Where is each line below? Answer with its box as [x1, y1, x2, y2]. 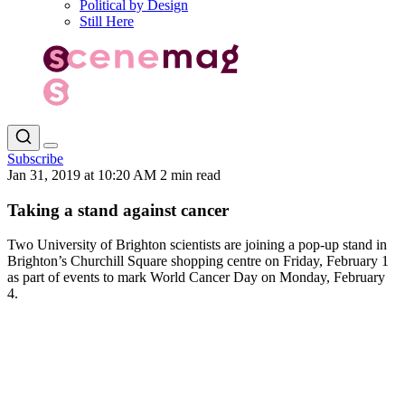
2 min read [160, 166, 221, 183]
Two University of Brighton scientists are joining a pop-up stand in [7, 237, 387, 253]
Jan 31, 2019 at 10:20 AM [7, 166, 160, 183]
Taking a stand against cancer [7, 200, 229, 220]
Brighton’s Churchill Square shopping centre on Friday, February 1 [7, 253, 389, 269]
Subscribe [7, 150, 63, 166]
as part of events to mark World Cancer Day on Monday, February [7, 269, 385, 286]
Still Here [80, 14, 134, 29]
